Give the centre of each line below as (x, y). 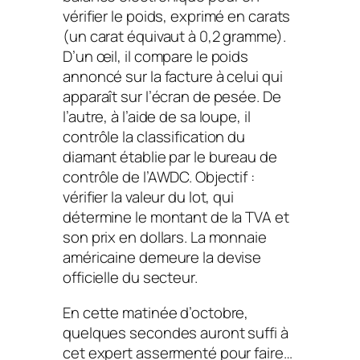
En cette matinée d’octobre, (156, 312)
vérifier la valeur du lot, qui (148, 197)
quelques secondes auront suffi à (176, 332)
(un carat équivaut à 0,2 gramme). (174, 37)
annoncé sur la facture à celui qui (173, 77)
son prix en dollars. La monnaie (165, 237)
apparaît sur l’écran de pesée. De (172, 97)
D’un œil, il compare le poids (156, 57)
